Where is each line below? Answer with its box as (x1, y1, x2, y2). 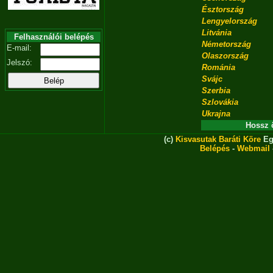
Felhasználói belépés (13, 32, 94, 41)
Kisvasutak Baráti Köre (175, 135, 261, 144)
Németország (202, 40, 251, 49)
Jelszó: (7, 58, 32, 67)
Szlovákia (202, 97, 238, 107)
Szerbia (202, 86, 230, 95)
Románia (202, 63, 235, 72)
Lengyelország (202, 16, 257, 26)
